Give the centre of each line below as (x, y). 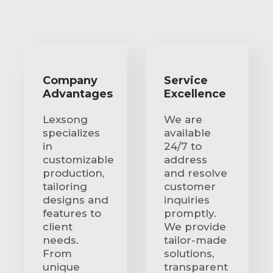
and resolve (196, 173)
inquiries (187, 200)
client (58, 226)
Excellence (195, 94)
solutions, (189, 253)
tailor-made (195, 240)
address (186, 159)
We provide (195, 226)
